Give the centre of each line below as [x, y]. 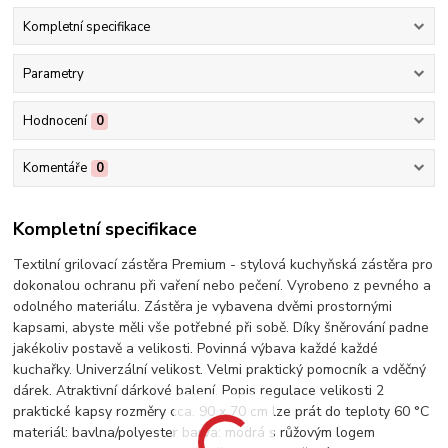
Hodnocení [54, 121]
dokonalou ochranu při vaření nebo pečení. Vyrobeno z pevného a [222, 285]
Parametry [53, 73]
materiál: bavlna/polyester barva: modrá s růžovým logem [194, 432]
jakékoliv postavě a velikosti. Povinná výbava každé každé [196, 348]
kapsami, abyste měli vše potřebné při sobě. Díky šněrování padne [221, 327]
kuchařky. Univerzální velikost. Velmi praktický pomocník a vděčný [220, 369]
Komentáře [54, 168]
